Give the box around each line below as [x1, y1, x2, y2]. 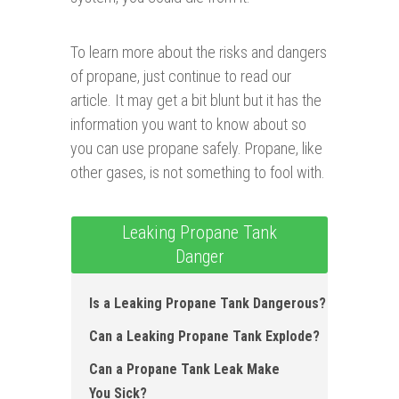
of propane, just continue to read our [70, 67, 291, 86]
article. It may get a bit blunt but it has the [70, 91, 322, 110]
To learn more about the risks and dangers [70, 43, 327, 62]
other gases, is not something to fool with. [70, 163, 325, 183]
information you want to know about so [70, 115, 306, 134]
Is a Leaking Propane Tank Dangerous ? [89, 295, 326, 313]
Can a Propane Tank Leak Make [89, 361, 280, 379]
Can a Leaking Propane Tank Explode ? [89, 328, 320, 346]
